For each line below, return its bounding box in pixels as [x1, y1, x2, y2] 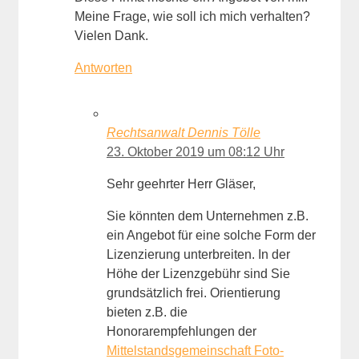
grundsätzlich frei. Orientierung [107, 286, 280, 301]
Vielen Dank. [75, 29, 148, 43]
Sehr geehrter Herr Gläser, [107, 177, 256, 192]
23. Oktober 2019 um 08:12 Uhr [107, 145, 284, 159]
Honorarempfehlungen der [107, 325, 256, 339]
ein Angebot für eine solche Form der [107, 228, 316, 243]
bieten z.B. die [107, 305, 188, 320]
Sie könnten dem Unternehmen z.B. [107, 209, 309, 224]
